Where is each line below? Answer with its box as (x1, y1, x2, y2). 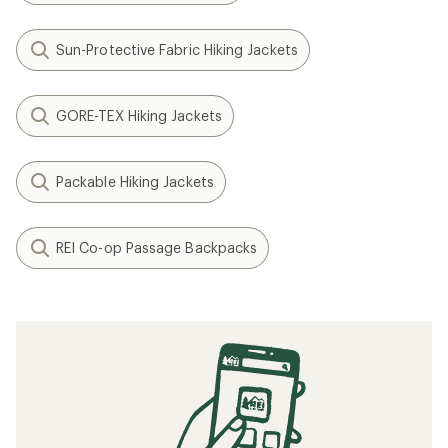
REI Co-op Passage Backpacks (56, 239, 258, 256)
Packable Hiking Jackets (56, 173, 214, 190)
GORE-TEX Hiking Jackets (56, 107, 222, 124)
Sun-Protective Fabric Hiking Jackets (56, 41, 298, 58)
